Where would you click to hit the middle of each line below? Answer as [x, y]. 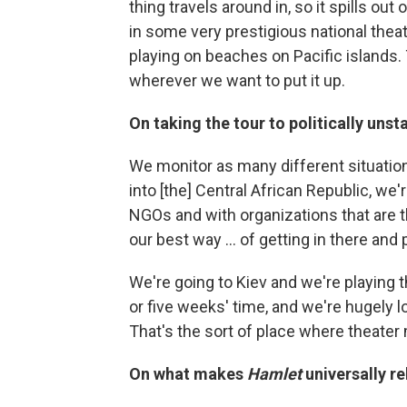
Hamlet [274, 373]
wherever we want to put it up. [237, 80]
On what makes [188, 373]
